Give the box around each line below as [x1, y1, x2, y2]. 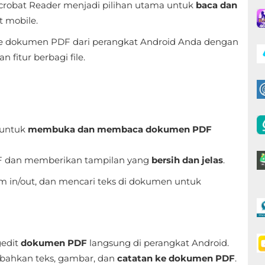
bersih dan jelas [151, 154, 223, 166]
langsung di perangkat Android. [87, 237, 229, 248]
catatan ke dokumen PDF [117, 253, 235, 264]
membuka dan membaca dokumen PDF [28, 124, 212, 135]
